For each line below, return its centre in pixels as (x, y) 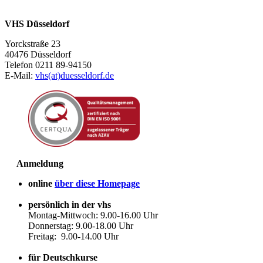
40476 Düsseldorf (38, 54)
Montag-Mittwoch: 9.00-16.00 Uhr (93, 215)
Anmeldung (34, 163)
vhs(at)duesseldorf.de (75, 75)
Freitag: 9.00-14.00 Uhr (73, 236)
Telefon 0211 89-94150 (48, 65)
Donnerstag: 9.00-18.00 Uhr (81, 225)
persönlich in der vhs (70, 204)
